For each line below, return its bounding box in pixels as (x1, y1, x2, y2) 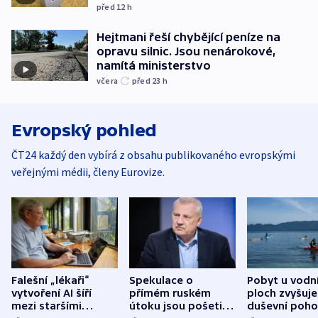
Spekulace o (129, 274, 193, 286)
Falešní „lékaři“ (11, 274, 89, 286)
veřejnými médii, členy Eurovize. (11, 165, 165, 180)
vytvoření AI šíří (11, 287, 92, 299)
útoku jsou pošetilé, (129, 300, 234, 312)
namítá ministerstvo (97, 59, 211, 72)
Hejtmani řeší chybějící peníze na (97, 31, 280, 44)
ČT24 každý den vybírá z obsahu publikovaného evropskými (11, 148, 295, 163)
